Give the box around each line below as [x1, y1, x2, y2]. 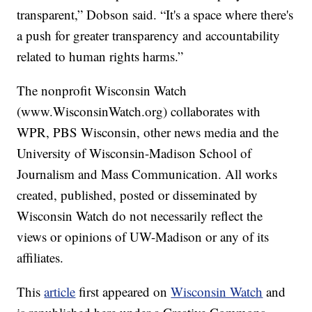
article [44, 283, 76, 301]
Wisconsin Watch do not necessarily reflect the [17, 207, 263, 225]
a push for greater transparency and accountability [17, 26, 281, 45]
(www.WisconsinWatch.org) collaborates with [17, 102, 261, 120]
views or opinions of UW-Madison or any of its [17, 228, 270, 246]
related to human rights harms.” [17, 47, 184, 65]
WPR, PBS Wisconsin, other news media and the [17, 123, 279, 141]
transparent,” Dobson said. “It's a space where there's [17, 6, 294, 24]
